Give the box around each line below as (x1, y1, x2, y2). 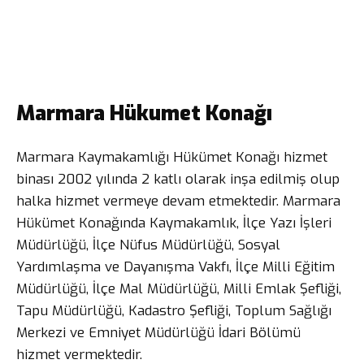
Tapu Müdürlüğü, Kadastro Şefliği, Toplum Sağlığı (16, 301, 331, 320)
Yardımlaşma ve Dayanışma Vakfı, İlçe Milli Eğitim (16, 258, 335, 276)
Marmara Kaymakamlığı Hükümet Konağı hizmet (16, 148, 327, 167)
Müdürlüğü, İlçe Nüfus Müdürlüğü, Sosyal (16, 236, 280, 254)
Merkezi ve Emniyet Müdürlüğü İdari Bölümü (16, 323, 301, 342)
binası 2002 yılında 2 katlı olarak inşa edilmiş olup (16, 170, 340, 188)
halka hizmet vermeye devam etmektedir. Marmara (16, 192, 340, 210)
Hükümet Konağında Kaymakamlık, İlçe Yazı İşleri (16, 214, 331, 232)
